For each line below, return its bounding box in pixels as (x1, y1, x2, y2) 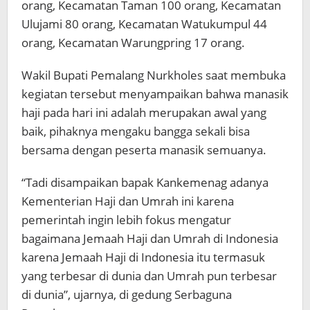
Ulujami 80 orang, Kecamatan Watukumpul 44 (21, 15, 267, 32)
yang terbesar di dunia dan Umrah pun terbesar (21, 267, 277, 284)
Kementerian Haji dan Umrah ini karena (21, 192, 234, 209)
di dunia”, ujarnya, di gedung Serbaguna (21, 286, 232, 302)
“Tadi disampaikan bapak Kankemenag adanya (21, 174, 268, 190)
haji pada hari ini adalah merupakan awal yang (21, 104, 266, 120)
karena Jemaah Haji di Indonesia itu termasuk (21, 248, 265, 265)
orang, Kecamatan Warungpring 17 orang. (21, 34, 245, 51)
